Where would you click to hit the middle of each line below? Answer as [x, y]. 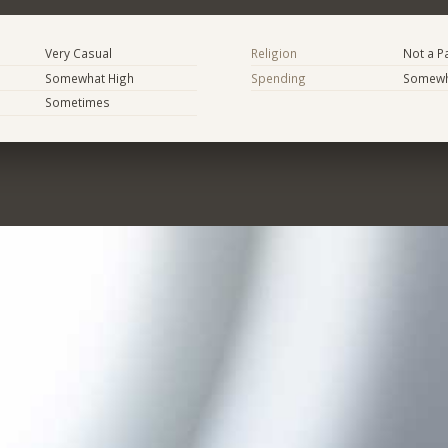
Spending [278, 77]
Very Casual [78, 52]
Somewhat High [89, 77]
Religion [273, 52]
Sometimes [77, 102]
